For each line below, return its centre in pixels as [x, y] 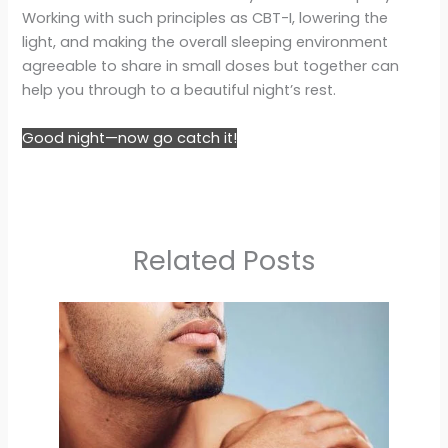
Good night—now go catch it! [130, 137]
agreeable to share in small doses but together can [211, 66]
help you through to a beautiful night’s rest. [179, 90]
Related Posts [224, 260]
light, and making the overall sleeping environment [205, 42]
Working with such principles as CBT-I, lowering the [205, 18]
